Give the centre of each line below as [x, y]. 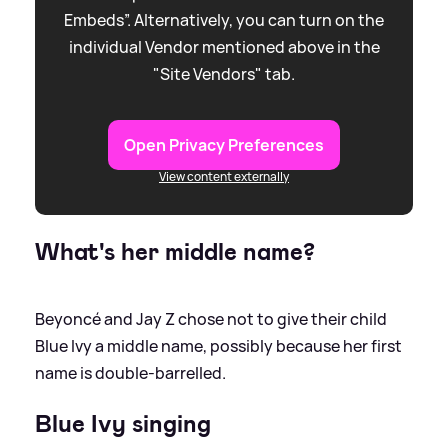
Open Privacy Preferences [224, 145]
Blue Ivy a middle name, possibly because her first [218, 346]
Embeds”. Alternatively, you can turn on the [224, 20]
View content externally [224, 177]
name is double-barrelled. [130, 373]
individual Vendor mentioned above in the [224, 47]
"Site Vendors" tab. [224, 74]
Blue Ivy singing [123, 424]
